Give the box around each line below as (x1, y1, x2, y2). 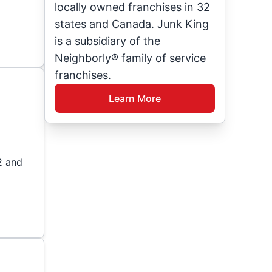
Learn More (108, 92, 161, 104)
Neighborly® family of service (55, 52, 206, 64)
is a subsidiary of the (55, 35, 161, 47)
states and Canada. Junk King (55, 18, 209, 30)
